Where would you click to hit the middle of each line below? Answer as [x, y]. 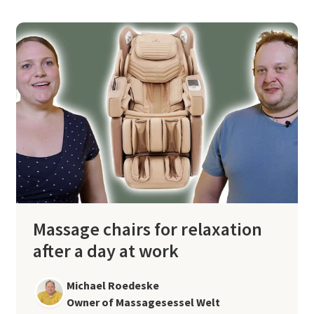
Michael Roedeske [112, 285]
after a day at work [105, 250]
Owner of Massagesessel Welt [143, 302]
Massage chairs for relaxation [147, 228]
